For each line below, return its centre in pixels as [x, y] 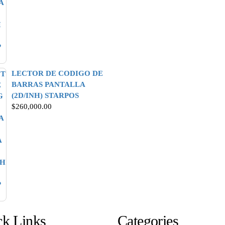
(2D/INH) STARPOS [45, 95]
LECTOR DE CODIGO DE [57, 73]
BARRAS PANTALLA [48, 84]
